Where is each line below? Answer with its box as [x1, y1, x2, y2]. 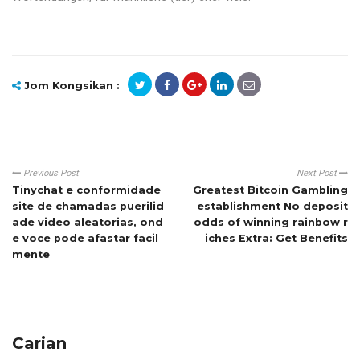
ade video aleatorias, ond [12, 216, 163, 229]
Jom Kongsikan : [21, 80, 120, 92]
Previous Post [21, 168, 79, 179]
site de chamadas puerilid [12, 200, 164, 213]
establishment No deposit [197, 200, 348, 213]
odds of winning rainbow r [194, 216, 348, 229]
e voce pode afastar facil [12, 232, 158, 245]
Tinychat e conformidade [12, 184, 161, 197]
